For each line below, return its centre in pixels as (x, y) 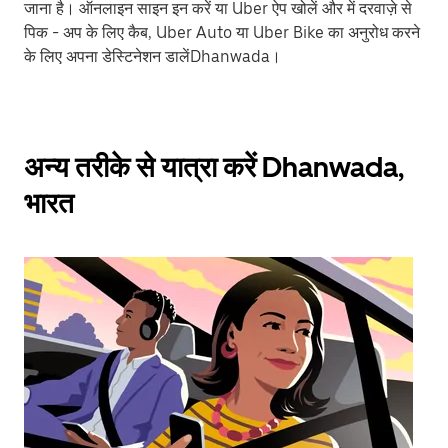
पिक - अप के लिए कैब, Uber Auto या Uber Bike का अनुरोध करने (222, 32)
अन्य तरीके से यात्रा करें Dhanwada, (214, 167)
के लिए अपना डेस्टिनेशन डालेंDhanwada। (152, 56)
